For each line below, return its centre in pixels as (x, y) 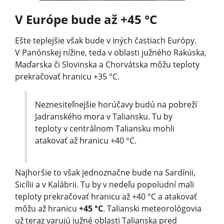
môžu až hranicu (47, 209)
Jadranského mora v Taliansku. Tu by (104, 117)
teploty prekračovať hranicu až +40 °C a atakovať (106, 197)
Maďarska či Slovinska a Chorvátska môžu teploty (107, 65)
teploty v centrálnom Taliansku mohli (105, 129)
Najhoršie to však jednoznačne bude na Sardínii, (105, 173)
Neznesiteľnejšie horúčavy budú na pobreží (116, 105)
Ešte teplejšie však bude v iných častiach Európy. (106, 41)
